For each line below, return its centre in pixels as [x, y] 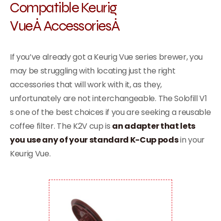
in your [191, 140]
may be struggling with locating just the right [93, 71]
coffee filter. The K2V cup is [61, 126]
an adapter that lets [154, 126]
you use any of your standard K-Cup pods [94, 140]
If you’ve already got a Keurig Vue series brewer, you [107, 57]
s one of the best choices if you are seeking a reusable [110, 112]
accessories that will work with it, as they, [86, 84]
